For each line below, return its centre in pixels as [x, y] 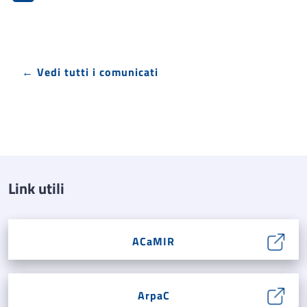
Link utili [36, 189]
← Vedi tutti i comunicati [90, 72]
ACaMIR [153, 242]
